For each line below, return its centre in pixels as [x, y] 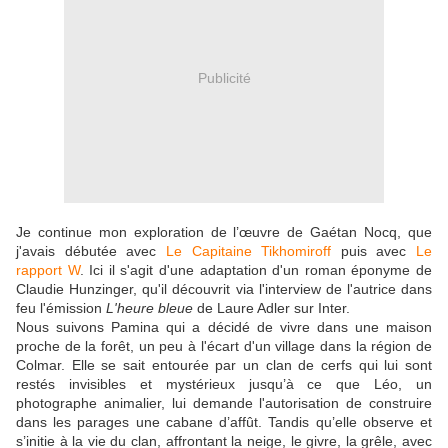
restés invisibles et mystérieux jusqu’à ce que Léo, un [224, 384]
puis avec [373, 251]
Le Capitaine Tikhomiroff [248, 251]
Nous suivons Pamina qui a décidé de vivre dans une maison [224, 327]
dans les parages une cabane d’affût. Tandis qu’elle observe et [224, 422]
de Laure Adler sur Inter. [271, 308]
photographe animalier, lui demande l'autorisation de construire [224, 403]
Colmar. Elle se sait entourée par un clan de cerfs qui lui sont [224, 365]
